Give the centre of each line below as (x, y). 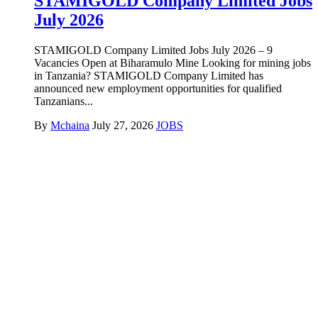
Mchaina (70, 126)
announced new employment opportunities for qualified (158, 89)
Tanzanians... (64, 102)
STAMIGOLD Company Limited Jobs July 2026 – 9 (153, 50)
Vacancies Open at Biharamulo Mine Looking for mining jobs (172, 63)
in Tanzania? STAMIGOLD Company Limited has (149, 76)
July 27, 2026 (123, 126)
